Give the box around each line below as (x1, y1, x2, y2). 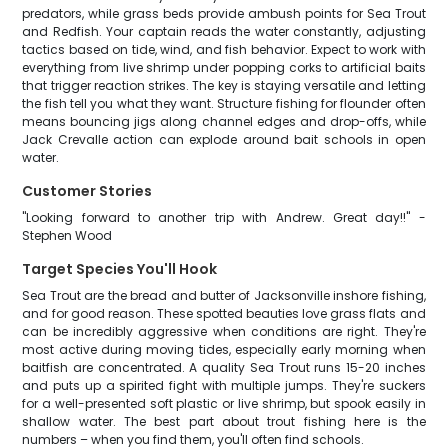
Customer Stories (22, 181, 153, 201)
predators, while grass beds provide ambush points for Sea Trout (22, 5, 426, 22)
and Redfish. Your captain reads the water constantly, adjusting (22, 23, 426, 40)
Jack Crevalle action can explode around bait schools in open (22, 131, 426, 148)
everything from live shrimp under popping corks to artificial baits (22, 59, 426, 76)
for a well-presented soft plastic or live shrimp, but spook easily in (22, 395, 426, 412)
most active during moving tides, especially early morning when (22, 341, 426, 358)
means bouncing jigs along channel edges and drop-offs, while (22, 113, 426, 130)
